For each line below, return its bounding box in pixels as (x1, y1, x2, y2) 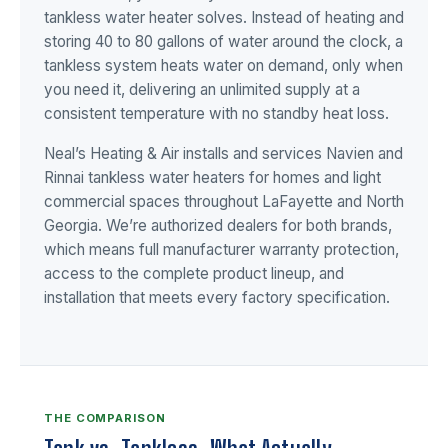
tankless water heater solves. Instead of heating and (44, 8, 404, 28)
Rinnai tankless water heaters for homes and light (44, 167, 381, 187)
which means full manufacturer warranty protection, (44, 239, 399, 259)
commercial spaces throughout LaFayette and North (44, 191, 404, 211)
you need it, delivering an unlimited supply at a (44, 80, 360, 100)
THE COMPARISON (44, 411, 166, 426)
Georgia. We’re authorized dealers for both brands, (44, 215, 392, 235)
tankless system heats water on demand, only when (44, 56, 403, 76)
